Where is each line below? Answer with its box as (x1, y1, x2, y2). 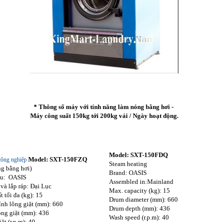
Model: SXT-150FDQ (109, 151, 168, 159)
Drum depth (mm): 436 (109, 204, 170, 212)
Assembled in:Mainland (109, 177, 173, 185)
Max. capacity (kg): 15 (109, 186, 170, 194)
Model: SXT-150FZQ (28, 155, 87, 163)
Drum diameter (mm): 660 (109, 195, 178, 203)
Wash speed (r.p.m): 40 (109, 213, 169, 221)
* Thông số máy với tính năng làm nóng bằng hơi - (33, 103, 175, 111)
